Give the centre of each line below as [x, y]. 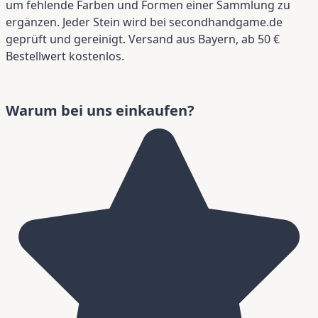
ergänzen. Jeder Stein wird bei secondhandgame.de [144, 22]
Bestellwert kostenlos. [65, 56]
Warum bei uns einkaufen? [100, 111]
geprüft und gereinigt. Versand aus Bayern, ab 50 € [143, 39]
